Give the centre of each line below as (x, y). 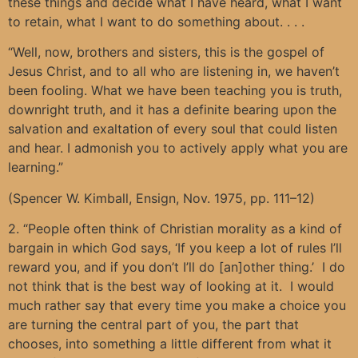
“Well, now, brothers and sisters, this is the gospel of (166, 52)
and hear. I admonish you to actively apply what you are (178, 148)
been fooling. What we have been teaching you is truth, (175, 91)
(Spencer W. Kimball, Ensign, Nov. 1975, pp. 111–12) (161, 198)
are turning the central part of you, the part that (153, 324)
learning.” (36, 167)
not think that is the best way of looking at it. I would (171, 286)
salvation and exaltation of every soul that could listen (173, 129)
